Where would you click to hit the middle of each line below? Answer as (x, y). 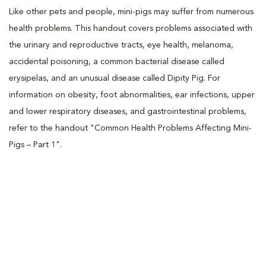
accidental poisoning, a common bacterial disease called (117, 61)
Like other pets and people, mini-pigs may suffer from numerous (131, 12)
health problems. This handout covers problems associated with (131, 28)
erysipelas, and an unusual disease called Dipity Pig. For (115, 78)
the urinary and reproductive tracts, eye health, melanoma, (121, 45)
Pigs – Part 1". (35, 145)
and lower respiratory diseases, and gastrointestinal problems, (128, 111)
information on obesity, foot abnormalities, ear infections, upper (132, 95)
